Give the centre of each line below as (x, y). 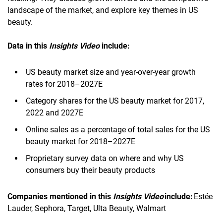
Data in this (28, 46)
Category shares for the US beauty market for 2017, (115, 101)
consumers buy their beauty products (90, 170)
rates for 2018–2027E (64, 84)
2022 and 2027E (55, 112)
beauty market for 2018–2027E (81, 141)
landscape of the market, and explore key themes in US (103, 10)
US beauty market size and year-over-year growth (111, 72)
